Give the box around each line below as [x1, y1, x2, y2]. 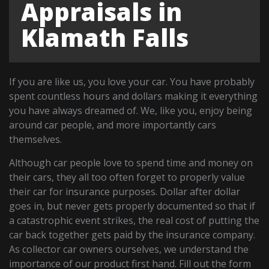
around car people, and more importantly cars [9, 118, 217, 132]
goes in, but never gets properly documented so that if [9, 199, 256, 213]
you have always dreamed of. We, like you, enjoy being [9, 104, 253, 118]
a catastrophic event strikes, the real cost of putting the [9, 214, 260, 228]
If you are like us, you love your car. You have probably [9, 75, 255, 89]
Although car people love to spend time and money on [9, 156, 253, 170]
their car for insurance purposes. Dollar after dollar [9, 185, 241, 199]
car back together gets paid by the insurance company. [9, 228, 256, 242]
